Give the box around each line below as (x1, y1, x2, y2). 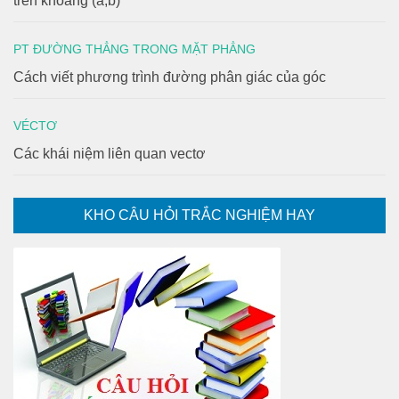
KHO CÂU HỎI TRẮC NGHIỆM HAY (84, 207, 315, 223)
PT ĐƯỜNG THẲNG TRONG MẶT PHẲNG (13, 41, 256, 56)
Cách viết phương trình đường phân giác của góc (13, 69, 326, 85)
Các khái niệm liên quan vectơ (13, 145, 206, 161)
